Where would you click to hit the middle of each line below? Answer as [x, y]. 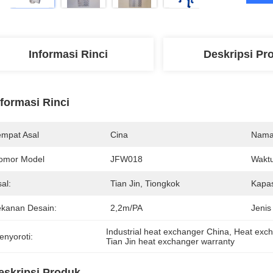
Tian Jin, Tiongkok [145, 183]
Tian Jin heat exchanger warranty [171, 241]
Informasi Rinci [68, 54]
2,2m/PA [126, 208]
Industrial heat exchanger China [168, 232]
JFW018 [126, 159]
